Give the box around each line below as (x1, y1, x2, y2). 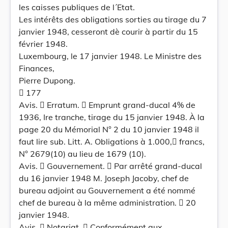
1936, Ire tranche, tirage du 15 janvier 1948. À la (19, 112, 205, 122)
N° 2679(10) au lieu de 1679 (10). (19, 149, 146, 159)
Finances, (19, 63, 54, 73)
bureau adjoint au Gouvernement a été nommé (19, 185, 195, 195)
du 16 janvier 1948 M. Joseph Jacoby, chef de (19, 173, 189, 183)
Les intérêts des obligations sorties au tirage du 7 (19, 14, 207, 24)
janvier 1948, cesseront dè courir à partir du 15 (19, 26, 198, 37)
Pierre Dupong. (19, 75, 75, 85)
